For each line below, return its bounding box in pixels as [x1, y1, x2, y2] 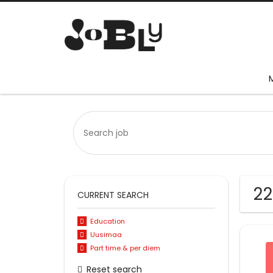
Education [90, 216, 125, 227]
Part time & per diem [90, 243, 160, 253]
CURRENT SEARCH [77, 189, 149, 202]
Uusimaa [90, 230, 122, 240]
